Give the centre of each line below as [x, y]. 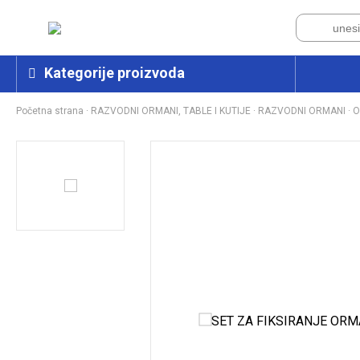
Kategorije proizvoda [115, 72]
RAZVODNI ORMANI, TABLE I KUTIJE [171, 110]
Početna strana [50, 110]
